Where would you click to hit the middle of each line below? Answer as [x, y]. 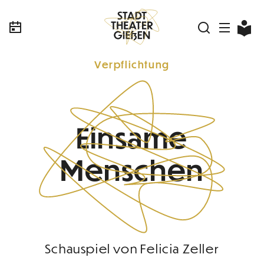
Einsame [132, 137]
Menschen [132, 170]
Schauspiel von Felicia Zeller [132, 249]
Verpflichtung [132, 65]
